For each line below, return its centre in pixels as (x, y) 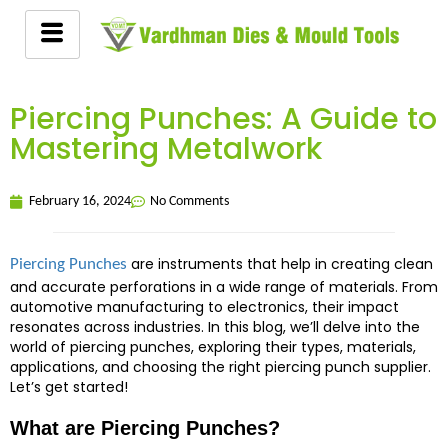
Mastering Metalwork (166, 149)
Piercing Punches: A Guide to (223, 119)
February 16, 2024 (80, 201)
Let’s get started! (69, 387)
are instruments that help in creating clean (280, 264)
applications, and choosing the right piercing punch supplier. (220, 367)
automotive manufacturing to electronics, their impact (204, 307)
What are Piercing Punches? (145, 428)
